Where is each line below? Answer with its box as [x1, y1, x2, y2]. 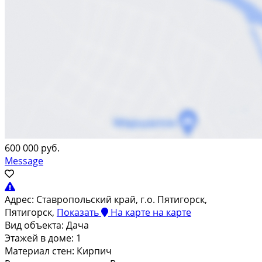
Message [5, 154, 43, 167]
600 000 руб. [5, 141, 60, 154]
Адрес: [5, 192, 34, 206]
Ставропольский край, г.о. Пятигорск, [36, 192, 207, 206]
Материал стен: [5, 244, 74, 257]
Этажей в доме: [5, 231, 74, 244]
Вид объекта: [5, 218, 64, 232]
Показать [57, 205, 99, 219]
